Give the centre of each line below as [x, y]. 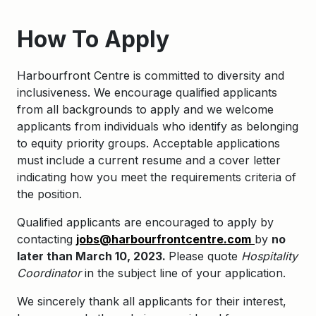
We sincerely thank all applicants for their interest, [152, 301]
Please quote [205, 256]
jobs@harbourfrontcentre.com [164, 239]
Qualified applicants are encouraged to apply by [145, 222]
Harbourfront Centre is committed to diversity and [151, 75]
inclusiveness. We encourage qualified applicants [147, 92]
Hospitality [269, 256]
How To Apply [93, 39]
